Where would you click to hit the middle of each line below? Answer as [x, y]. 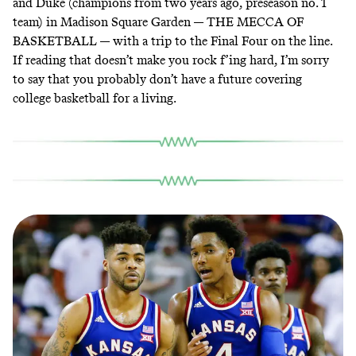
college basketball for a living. [95, 99]
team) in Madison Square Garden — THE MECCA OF [158, 22]
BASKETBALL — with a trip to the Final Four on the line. [172, 41]
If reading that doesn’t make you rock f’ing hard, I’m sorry [171, 60]
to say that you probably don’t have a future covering [157, 79]
